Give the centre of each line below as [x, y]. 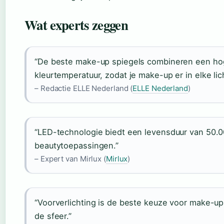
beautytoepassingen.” [76, 146]
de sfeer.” [53, 216]
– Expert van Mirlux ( [70, 159]
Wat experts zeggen [76, 25]
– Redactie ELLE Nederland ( [84, 88]
